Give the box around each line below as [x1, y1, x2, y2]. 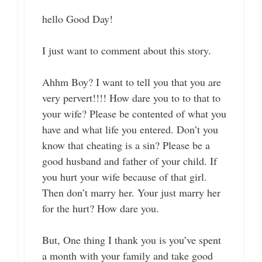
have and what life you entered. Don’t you [42, 122, 218, 137]
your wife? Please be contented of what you [42, 106, 226, 121]
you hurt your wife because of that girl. [42, 170, 207, 184]
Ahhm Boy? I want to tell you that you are [42, 75, 221, 89]
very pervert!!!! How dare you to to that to [42, 91, 220, 105]
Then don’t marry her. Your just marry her [42, 185, 220, 200]
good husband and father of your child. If [42, 154, 217, 168]
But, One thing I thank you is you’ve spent [42, 233, 221, 247]
